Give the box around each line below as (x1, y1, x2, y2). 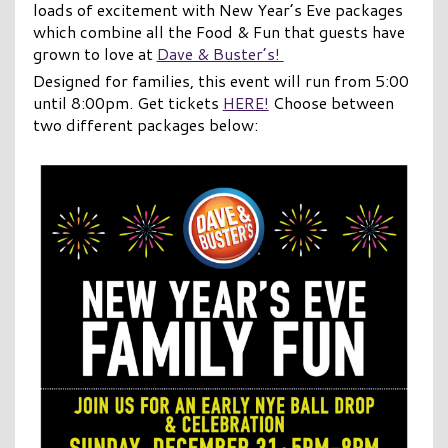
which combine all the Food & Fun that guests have (32, 19, 405, 43)
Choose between (268, 90, 394, 114)
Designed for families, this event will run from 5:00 (32, 68, 409, 92)
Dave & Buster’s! (156, 41, 284, 65)
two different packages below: (32, 112, 258, 136)
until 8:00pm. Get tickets (32, 90, 223, 114)
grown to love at (32, 41, 157, 65)
